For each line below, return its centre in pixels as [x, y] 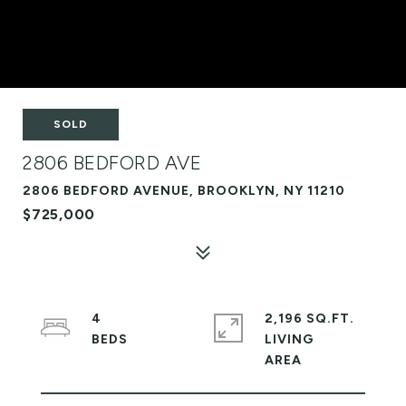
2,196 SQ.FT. [309, 319]
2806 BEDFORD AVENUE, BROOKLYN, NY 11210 [184, 191]
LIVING [289, 339]
